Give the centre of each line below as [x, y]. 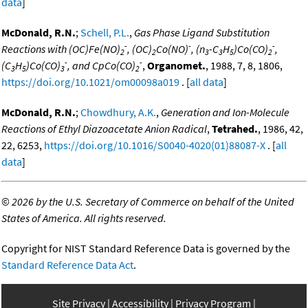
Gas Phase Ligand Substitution [202, 33]
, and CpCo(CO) [101, 66]
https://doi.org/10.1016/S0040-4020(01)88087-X [155, 145]
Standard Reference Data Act [67, 265]
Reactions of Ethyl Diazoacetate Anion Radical [104, 129]
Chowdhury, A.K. [118, 112]
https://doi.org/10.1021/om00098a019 [90, 82]
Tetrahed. [235, 129]
